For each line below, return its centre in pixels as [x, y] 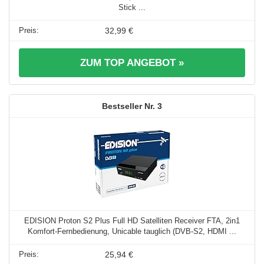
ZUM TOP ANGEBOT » [132, 63]
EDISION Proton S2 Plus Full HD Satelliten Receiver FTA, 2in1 [132, 221]
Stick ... [132, 8]
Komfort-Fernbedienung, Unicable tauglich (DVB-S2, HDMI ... [132, 232]
